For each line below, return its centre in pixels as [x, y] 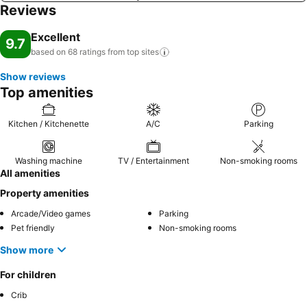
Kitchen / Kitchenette [48, 124]
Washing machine [48, 161]
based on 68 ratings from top [85, 52]
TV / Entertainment [153, 161]
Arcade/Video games [51, 213]
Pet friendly [33, 228]
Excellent [56, 37]
